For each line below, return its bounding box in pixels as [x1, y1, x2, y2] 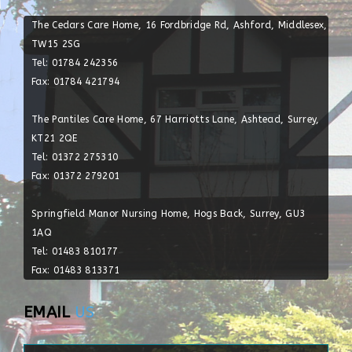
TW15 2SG [31, 38, 81, 49]
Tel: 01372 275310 [31, 152, 119, 163]
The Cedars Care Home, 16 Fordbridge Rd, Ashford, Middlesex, [31, 20, 328, 31]
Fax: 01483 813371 [31, 265, 120, 276]
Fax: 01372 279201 [31, 170, 120, 181]
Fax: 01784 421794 [31, 76, 120, 87]
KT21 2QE [31, 133, 78, 144]
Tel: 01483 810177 [31, 246, 119, 257]
